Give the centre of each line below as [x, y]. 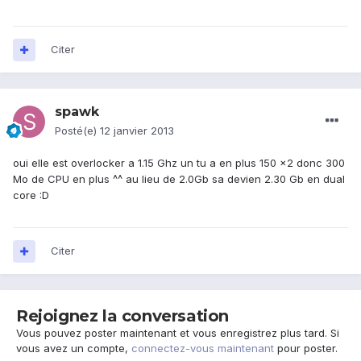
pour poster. [306, 349]
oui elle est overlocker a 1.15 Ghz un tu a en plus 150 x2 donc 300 [179, 163]
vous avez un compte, [74, 349]
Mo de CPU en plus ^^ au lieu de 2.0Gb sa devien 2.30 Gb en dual [179, 179]
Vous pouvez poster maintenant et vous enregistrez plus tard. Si [178, 333]
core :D [31, 195]
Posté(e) [77, 131]
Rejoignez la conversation [122, 316]
